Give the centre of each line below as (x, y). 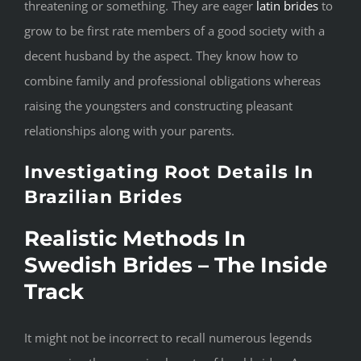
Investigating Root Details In (169, 172)
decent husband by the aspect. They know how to (161, 56)
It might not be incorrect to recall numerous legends (168, 338)
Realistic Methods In (135, 239)
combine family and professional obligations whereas (172, 81)
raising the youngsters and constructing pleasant (158, 106)
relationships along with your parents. (129, 131)
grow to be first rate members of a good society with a (174, 31)
